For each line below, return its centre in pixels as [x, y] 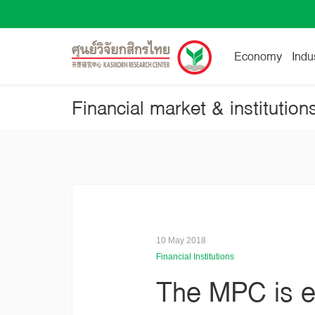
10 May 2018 [181, 240]
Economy [258, 56]
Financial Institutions [195, 257]
